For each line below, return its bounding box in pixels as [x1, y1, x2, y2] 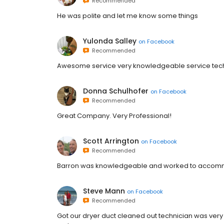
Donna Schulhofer [83, 86, 148, 96]
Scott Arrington [83, 136, 139, 146]
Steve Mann [83, 186, 125, 196]
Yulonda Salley [83, 36, 136, 46]
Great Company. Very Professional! [57, 111, 171, 120]
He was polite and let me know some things [57, 11, 198, 20]
